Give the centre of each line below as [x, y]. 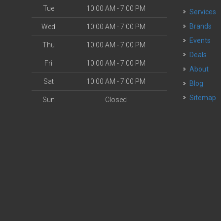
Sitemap [203, 98]
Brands [203, 26]
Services [205, 12]
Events [202, 40]
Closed [116, 100]
